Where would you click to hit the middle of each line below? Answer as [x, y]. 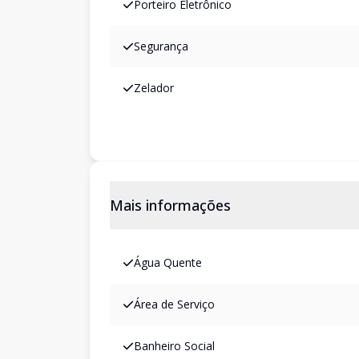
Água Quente [168, 262]
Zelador [154, 88]
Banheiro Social [174, 346]
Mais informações [170, 205]
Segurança [161, 46]
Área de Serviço [174, 304]
